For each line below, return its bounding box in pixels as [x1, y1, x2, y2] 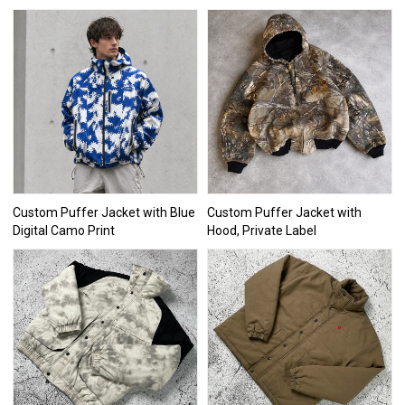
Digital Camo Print [13, 222, 116, 238]
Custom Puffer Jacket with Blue [13, 204, 196, 220]
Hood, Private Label [207, 222, 316, 238]
